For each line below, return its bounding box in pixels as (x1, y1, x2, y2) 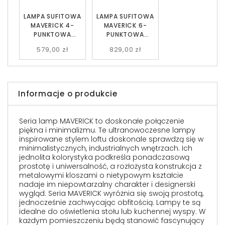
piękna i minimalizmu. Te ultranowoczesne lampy (19, 125, 195, 135)
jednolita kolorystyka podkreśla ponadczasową (19, 152, 189, 162)
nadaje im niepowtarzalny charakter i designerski (19, 179, 195, 189)
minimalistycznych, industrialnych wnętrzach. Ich (19, 143, 192, 153)
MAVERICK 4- (31, 21, 74, 30)
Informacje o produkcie (18, 88, 118, 99)
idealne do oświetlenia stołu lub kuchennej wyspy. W (19, 206, 205, 216)
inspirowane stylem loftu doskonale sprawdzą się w (19, 134, 203, 144)
